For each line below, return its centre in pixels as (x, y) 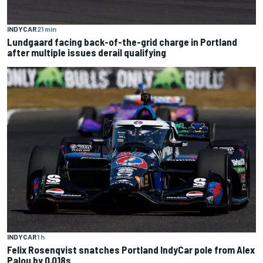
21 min (47, 29)
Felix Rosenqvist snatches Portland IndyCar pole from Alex (131, 249)
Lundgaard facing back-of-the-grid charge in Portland (122, 42)
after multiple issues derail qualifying (87, 52)
